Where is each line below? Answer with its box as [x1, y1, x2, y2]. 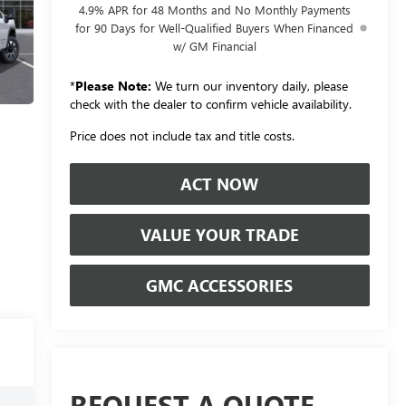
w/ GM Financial [172, 37, 256, 53]
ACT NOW [180, 172, 259, 195]
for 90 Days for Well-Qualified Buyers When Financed [75, 19, 354, 35]
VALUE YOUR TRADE [140, 223, 299, 246]
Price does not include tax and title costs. [69, 126, 295, 144]
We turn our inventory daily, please [150, 76, 348, 94]
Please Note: [74, 76, 151, 94]
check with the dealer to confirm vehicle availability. [69, 94, 352, 112]
